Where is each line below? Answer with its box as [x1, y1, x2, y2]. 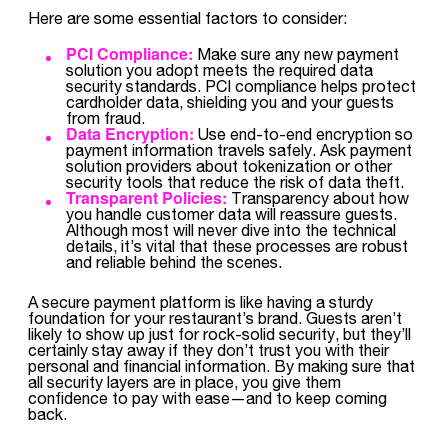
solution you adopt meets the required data [66, 60, 373, 79]
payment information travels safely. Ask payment [66, 140, 412, 159]
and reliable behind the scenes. [66, 252, 282, 271]
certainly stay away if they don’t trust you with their [28, 340, 389, 359]
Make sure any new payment [193, 44, 399, 63]
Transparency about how [227, 188, 409, 207]
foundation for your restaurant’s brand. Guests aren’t [28, 308, 402, 327]
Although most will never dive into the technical [66, 220, 396, 239]
